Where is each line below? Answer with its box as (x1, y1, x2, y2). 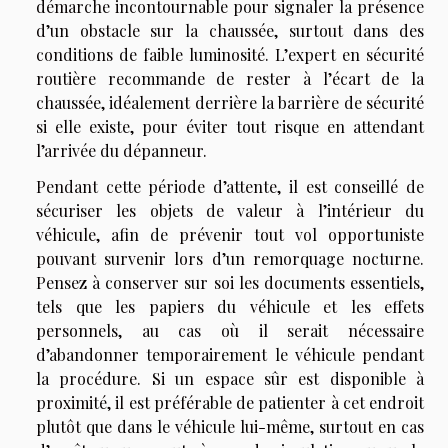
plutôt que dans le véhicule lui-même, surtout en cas (36, 415, 424, 437)
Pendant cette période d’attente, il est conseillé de (36, 175, 424, 197)
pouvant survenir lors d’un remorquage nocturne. (36, 247, 424, 269)
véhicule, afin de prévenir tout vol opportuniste (36, 223, 424, 245)
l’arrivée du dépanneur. (36, 139, 207, 161)
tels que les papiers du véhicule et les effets (36, 295, 424, 317)
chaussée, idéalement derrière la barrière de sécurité (36, 91, 424, 113)
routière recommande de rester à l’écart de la (36, 67, 424, 89)
